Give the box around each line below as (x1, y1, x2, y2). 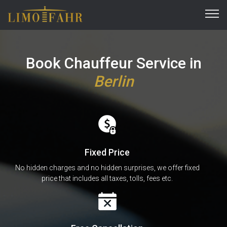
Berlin (93, 72, 134, 90)
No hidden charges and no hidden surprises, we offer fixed (15, 163, 200, 172)
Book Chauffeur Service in (25, 54, 202, 72)
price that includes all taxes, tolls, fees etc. (42, 174, 173, 182)
